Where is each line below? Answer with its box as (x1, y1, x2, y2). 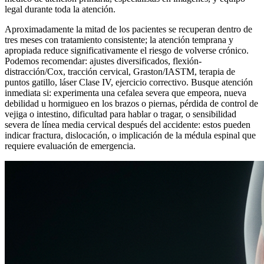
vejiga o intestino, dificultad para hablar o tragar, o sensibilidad (5, 108, 236, 119)
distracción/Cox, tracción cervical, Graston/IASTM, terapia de (5, 66, 235, 77)
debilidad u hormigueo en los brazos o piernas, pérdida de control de (5, 98, 258, 108)
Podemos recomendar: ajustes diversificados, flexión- (5, 55, 202, 66)
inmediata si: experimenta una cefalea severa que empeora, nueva (5, 87, 246, 98)
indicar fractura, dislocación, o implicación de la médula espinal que (5, 130, 256, 140)
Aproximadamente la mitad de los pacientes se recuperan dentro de (5, 24, 252, 34)
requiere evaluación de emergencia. (5, 140, 136, 151)
